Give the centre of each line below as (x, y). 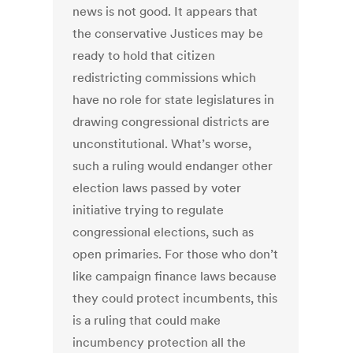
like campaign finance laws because (175, 276)
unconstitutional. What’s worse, (162, 144)
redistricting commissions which (165, 78)
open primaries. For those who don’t (176, 254)
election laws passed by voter (157, 188)
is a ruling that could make (147, 320)
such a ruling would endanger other (173, 166)
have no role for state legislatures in (174, 100)
